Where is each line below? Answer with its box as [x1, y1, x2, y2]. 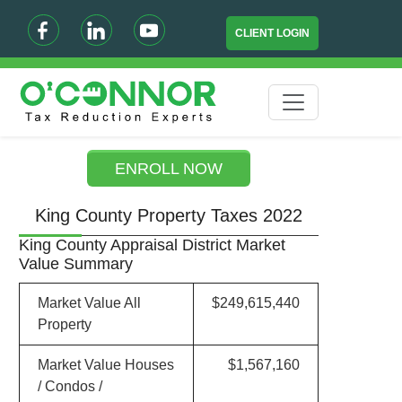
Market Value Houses [37, 357, 174, 372]
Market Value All [37, 295, 141, 310]
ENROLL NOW [115, 160, 223, 178]
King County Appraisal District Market [18, 236, 285, 254]
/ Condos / [37, 379, 102, 394]
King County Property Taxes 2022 [35, 205, 303, 225]
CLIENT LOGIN [235, 27, 310, 39]
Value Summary [18, 255, 133, 273]
